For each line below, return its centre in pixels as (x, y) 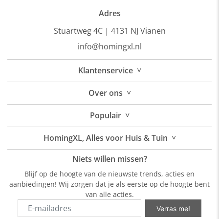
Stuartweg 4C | (81, 31)
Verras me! (174, 208)
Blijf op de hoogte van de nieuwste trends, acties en (109, 174)
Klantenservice (105, 70)
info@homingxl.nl (109, 46)
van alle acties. (109, 194)
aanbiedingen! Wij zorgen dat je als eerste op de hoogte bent (109, 184)
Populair (105, 115)
